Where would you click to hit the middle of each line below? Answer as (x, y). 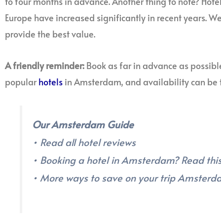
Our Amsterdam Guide (83, 124)
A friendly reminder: (45, 66)
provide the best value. (50, 34)
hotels (51, 82)
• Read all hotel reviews (84, 142)
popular (22, 82)
